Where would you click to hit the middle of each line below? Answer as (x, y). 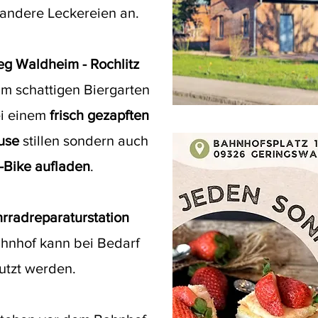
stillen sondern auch (86, 141)
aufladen (62, 166)
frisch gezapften (99, 115)
